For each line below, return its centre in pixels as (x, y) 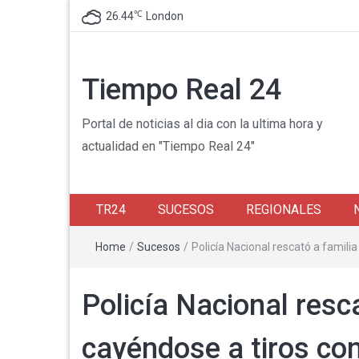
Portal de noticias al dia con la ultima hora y (202, 124)
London (165, 16)
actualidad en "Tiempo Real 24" (168, 146)
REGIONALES (284, 210)
